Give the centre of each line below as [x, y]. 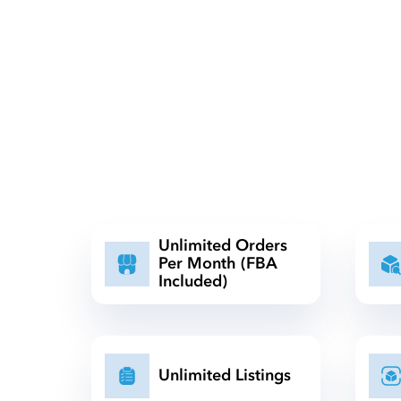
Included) [193, 282]
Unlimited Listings [225, 375]
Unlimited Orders [223, 246]
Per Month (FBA [218, 264]
